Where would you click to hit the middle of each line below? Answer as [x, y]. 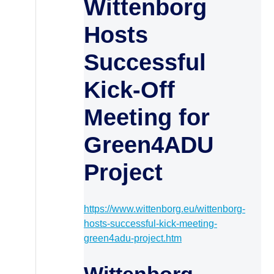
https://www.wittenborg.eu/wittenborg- [165, 209]
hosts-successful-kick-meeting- [150, 224]
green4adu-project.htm [133, 238]
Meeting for [147, 117]
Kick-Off [129, 90]
